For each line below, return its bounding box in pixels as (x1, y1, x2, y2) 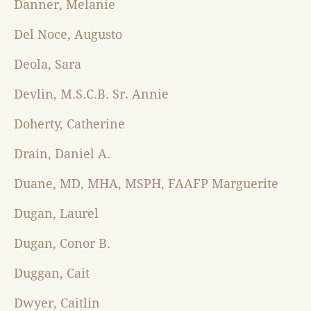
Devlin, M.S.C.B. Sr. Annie (14, 87, 169, 102)
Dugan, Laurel (14, 206, 99, 221)
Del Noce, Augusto (14, 27, 122, 42)
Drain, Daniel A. (14, 146, 110, 162)
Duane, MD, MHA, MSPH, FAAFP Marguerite (14, 176, 278, 192)
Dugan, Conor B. (14, 236, 110, 251)
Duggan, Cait (14, 266, 90, 281)
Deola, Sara (14, 57, 81, 72)
